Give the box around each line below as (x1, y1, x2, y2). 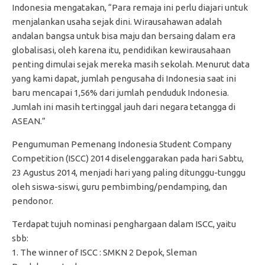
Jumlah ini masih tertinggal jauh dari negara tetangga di (12, 101, 235, 112)
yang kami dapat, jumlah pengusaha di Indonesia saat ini (12, 73, 236, 83)
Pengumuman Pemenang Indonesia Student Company (12, 138, 231, 149)
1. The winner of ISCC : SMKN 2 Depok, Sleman (12, 247, 197, 257)
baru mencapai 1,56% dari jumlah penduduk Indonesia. (12, 87, 229, 98)
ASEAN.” (12, 115, 46, 126)
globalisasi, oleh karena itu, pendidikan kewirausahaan (12, 44, 231, 55)
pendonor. (12, 195, 53, 206)
